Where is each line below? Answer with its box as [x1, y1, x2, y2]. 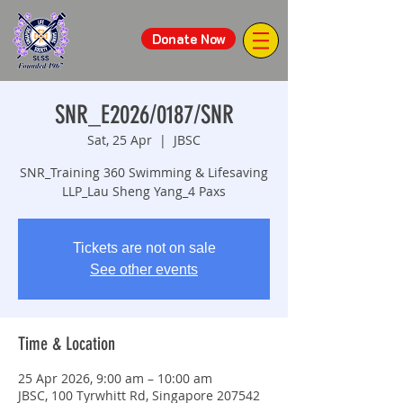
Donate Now [151, 30, 226, 48]
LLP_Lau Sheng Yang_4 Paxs [62, 183, 226, 200]
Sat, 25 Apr [87, 131, 152, 148]
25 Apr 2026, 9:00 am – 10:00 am [18, 370, 212, 387]
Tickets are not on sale [72, 240, 216, 255]
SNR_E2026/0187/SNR [54, 100, 234, 130]
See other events [90, 262, 198, 277]
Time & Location [18, 333, 115, 354]
